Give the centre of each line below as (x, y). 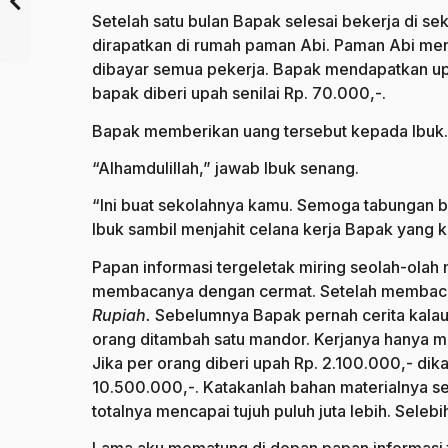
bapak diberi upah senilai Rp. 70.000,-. (239, 93)
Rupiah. (123, 314)
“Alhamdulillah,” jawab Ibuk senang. (225, 168)
